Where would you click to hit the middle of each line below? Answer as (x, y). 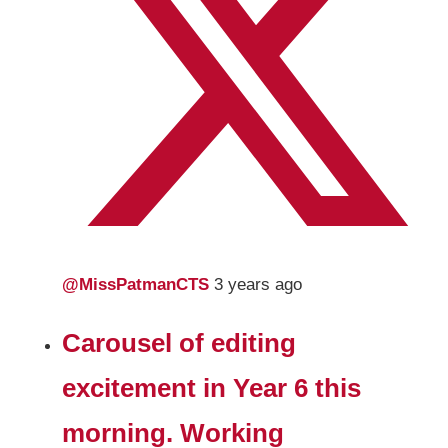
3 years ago (258, 285)
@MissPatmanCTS (138, 285)
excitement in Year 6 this (212, 388)
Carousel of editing (179, 343)
